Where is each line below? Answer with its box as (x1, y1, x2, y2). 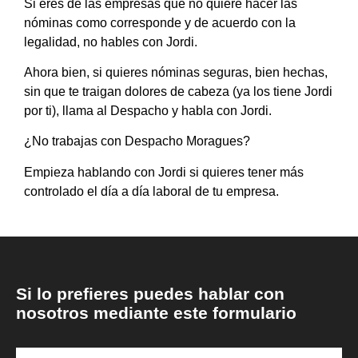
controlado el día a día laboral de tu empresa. (24, 184, 279, 198)
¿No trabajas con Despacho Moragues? (24, 134, 250, 149)
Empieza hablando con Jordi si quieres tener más (24, 165, 304, 179)
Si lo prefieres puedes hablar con (16, 284, 284, 304)
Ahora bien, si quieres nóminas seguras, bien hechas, (24, 66, 328, 80)
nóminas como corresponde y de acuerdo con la (24, 15, 296, 30)
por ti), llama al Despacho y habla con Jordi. (24, 104, 272, 118)
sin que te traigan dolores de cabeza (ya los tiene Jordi (24, 85, 332, 99)
